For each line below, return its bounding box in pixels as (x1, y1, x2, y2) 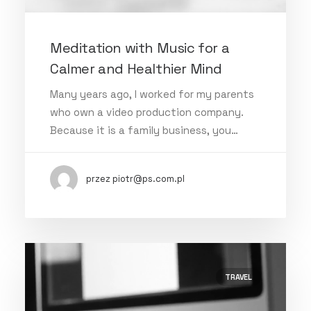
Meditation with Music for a (50, 39, 230, 57)
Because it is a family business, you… (50, 124, 238, 137)
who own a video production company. (50, 106, 244, 119)
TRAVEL (225, 272, 252, 282)
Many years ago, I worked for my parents (50, 87, 254, 101)
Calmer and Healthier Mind (50, 60, 223, 78)
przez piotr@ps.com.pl (86, 173, 185, 185)
